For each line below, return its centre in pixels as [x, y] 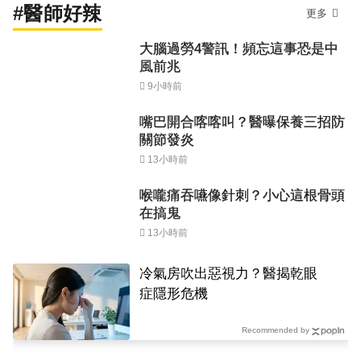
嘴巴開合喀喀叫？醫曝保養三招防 [242, 122]
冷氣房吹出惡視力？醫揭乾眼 [228, 273]
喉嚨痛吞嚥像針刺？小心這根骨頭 [242, 195]
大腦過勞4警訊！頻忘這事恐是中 [239, 48]
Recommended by [276, 330]
